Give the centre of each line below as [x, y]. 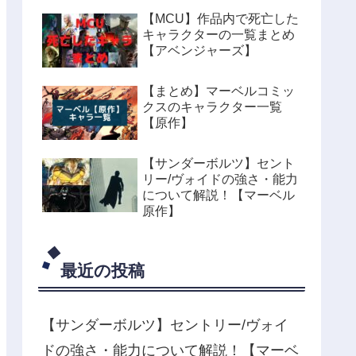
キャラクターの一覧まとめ [219, 34]
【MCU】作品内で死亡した [221, 18]
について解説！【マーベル [219, 195]
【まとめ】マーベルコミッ [219, 91]
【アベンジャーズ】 [199, 50]
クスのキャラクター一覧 [212, 107]
